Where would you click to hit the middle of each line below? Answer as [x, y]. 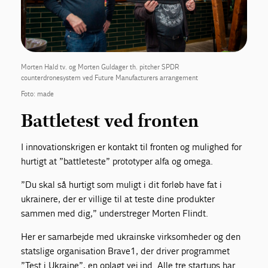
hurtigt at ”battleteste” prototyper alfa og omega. [117, 162]
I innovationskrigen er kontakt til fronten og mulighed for [132, 147]
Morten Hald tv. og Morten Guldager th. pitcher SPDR [100, 67]
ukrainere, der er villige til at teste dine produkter [118, 199]
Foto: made [38, 94]
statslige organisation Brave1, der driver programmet [126, 251]
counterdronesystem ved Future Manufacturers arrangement [110, 78]
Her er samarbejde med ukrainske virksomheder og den [131, 237]
